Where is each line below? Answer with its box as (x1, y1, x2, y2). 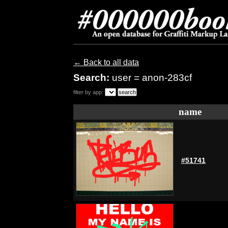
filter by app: (73, 89, 103, 95)
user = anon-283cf (112, 72, 192, 83)
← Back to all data (73, 58, 139, 67)
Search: (73, 72, 112, 83)
